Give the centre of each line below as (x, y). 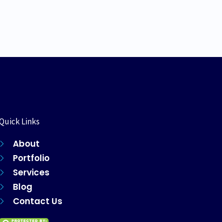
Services (31, 173)
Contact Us (37, 201)
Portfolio (31, 158)
